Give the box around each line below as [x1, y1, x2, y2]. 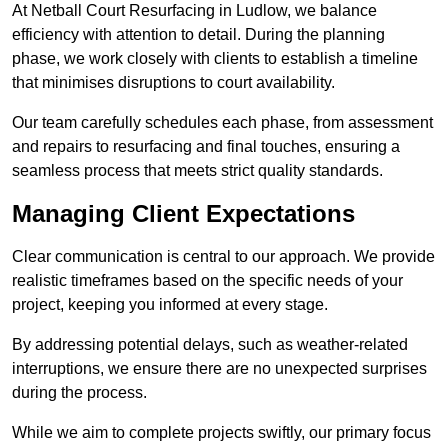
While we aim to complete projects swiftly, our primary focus [12, 424, 431, 442]
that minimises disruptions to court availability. [12, 74, 335, 92]
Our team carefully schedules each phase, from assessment [12, 114, 433, 132]
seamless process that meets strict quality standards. [12, 162, 383, 180]
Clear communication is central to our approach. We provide [12, 248, 435, 266]
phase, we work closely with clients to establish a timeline [12, 50, 418, 68]
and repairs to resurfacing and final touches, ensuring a [12, 138, 400, 156]
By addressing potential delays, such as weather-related [12, 336, 408, 354]
